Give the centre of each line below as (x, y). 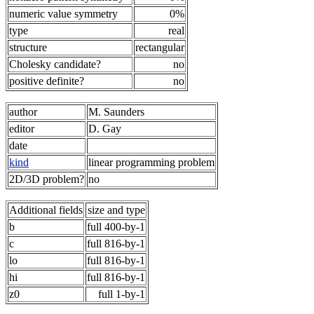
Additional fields (46, 210)
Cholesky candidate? (55, 64)
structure (28, 47)
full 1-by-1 (122, 294)
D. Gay (105, 129)
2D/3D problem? (47, 179)
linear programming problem (151, 162)
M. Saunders (116, 112)
